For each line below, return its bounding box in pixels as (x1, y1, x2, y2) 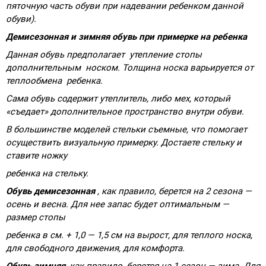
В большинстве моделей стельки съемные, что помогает (6, 123, 247, 135)
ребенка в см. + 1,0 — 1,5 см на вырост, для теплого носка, (6, 229, 252, 240)
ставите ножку (6, 150, 67, 161)
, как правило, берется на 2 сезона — (95, 185, 252, 197)
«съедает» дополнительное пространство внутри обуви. (6, 106, 244, 117)
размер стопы (6, 211, 65, 223)
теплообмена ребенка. (6, 75, 103, 86)
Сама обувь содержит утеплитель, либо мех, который (6, 93, 230, 104)
